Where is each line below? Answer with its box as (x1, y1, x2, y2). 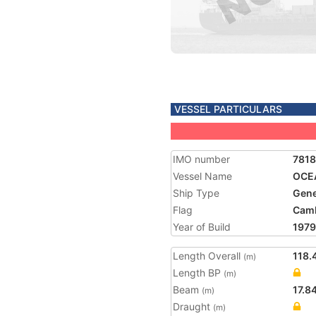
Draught (173, 300, 213, 312)
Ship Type (173, 187, 219, 199)
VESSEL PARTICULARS (174, 103, 282, 115)
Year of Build (173, 221, 231, 233)
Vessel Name (173, 170, 232, 182)
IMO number (173, 153, 230, 165)
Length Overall (173, 250, 243, 262)
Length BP (173, 267, 224, 279)
